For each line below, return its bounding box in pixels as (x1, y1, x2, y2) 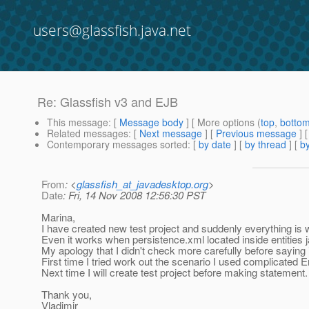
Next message (139, 126, 202, 141)
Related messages (47, 126, 128, 141)
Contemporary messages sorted (47, 137, 188, 152)
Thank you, (41, 287, 92, 302)
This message (47, 115, 108, 130)
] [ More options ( (183, 115, 261, 130)
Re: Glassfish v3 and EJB (37, 92, 178, 111)
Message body (119, 115, 183, 130)
